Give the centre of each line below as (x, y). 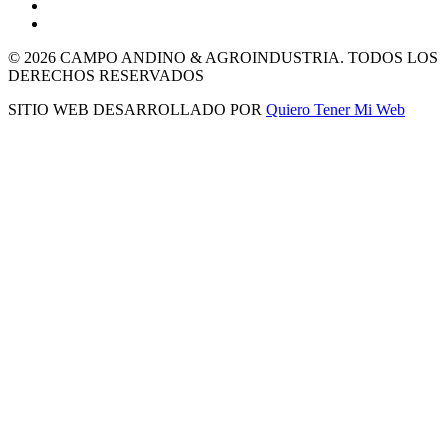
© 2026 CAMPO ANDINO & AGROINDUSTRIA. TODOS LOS (223, 57)
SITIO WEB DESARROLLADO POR (137, 109)
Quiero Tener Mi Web (335, 109)
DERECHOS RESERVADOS (106, 75)
